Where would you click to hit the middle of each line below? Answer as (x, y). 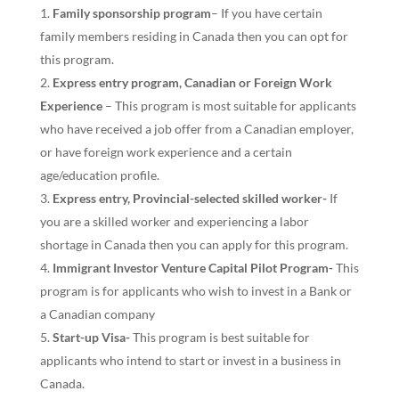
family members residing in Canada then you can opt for (194, 36)
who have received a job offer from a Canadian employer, (196, 128)
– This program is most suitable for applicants (230, 105)
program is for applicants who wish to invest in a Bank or (195, 290)
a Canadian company (98, 313)
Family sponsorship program (131, 12)
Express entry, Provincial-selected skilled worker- (191, 198)
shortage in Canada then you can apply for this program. (195, 244)
